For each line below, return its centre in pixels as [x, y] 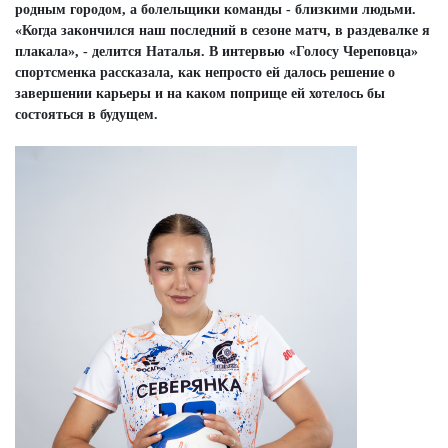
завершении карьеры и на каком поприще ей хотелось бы [200, 93]
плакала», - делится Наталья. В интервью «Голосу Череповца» [216, 51]
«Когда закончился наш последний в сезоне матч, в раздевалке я [222, 30]
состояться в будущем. [86, 114]
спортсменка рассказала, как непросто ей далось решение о [205, 72]
